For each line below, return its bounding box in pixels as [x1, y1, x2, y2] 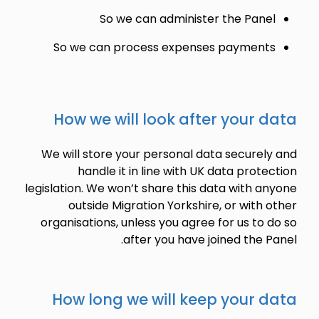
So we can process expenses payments [53, 39, 276, 56]
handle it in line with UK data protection [77, 163, 297, 179]
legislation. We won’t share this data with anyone [24, 180, 297, 197]
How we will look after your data [53, 109, 297, 130]
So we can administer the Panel [99, 11, 276, 27]
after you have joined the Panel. [122, 231, 297, 248]
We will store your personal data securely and [41, 146, 297, 162]
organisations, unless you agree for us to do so [40, 214, 297, 231]
